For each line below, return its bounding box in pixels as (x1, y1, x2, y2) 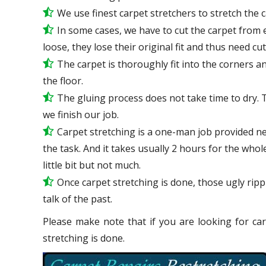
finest (92, 6, 117, 20)
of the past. (59, 192, 112, 205)
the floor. (43, 74, 83, 87)
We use (57, 6, 92, 20)
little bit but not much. (43, 158, 141, 172)
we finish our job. (43, 107, 119, 121)
